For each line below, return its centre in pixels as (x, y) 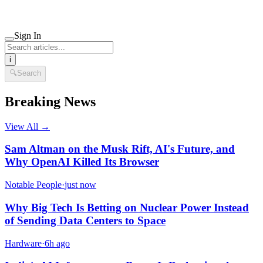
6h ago (57, 243)
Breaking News (50, 101)
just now (80, 185)
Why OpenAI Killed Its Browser (82, 162)
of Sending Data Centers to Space (85, 220)
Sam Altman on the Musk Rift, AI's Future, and (120, 149)
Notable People (33, 185)
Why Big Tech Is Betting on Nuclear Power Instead (127, 207)
